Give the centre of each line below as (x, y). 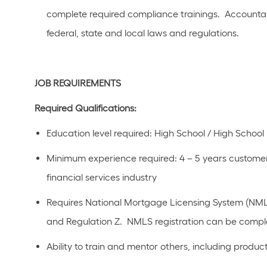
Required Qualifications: (86, 108)
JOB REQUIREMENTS (78, 83)
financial (65, 177)
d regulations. (211, 33)
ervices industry (124, 177)
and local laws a (140, 33)
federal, (63, 33)
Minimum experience (91, 158)
